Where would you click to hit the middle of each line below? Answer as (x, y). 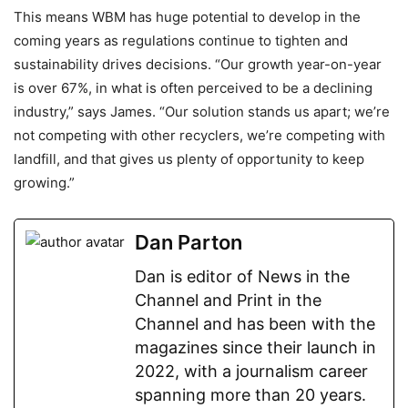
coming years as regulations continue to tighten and (181, 41)
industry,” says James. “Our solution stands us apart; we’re (202, 112)
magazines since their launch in (255, 348)
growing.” (44, 183)
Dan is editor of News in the (242, 277)
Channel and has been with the (255, 324)
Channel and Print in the (228, 301)
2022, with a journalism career (251, 372)
